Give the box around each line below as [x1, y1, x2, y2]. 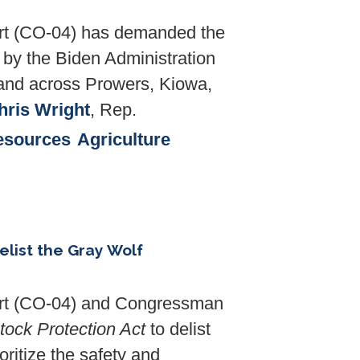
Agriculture [77, 130, 170, 150]
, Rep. [90, 100, 137, 121]
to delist [145, 319, 211, 339]
